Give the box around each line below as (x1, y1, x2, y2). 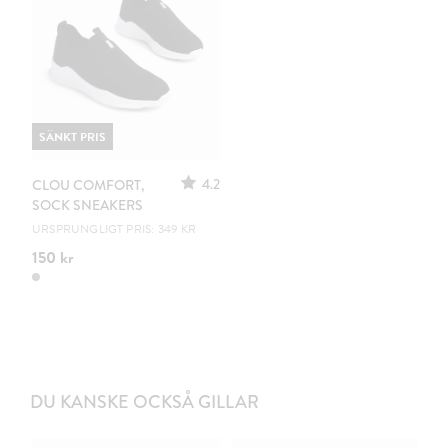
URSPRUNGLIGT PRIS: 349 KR (32, 219, 197, 238)
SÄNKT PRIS (39, 127, 106, 146)
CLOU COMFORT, (32, 174, 144, 195)
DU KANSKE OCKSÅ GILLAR (30, 388, 259, 415)
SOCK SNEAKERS (32, 194, 143, 215)
